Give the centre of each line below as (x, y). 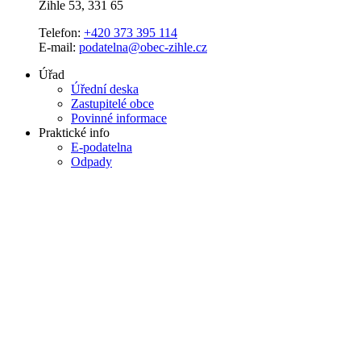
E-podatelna (102, 147)
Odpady (91, 161)
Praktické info (74, 132)
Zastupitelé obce (112, 103)
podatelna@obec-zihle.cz (143, 47)
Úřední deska (105, 89)
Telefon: (61, 32)
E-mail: (59, 47)
